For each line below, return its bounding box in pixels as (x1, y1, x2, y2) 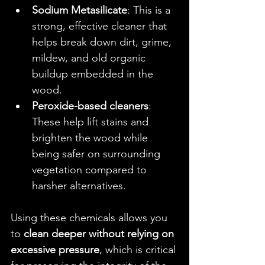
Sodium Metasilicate (32, 4, 127, 17)
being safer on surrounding (32, 147, 163, 160)
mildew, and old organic (32, 51, 148, 64)
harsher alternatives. (32, 179, 126, 192)
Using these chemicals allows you (11, 211, 170, 224)
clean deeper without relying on (24, 227, 177, 240)
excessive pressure (11, 243, 99, 256)
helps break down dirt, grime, (32, 35, 174, 49)
